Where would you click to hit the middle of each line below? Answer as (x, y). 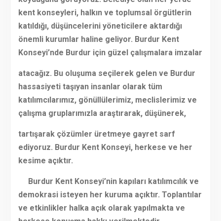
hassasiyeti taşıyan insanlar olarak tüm (90, 87)
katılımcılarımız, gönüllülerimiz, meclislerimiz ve (107, 100)
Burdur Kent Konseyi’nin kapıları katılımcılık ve (108, 182)
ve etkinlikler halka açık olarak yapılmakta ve (101, 208)
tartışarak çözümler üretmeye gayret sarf (96, 134)
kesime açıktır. (45, 161)
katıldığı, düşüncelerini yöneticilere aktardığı (100, 26)
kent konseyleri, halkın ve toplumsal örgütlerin (105, 13)
